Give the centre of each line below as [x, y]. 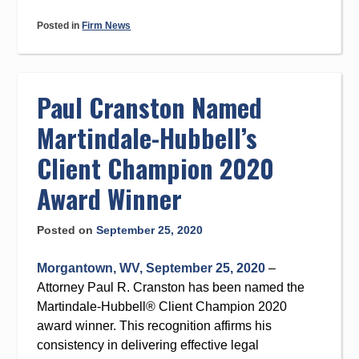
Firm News [107, 26]
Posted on [67, 230]
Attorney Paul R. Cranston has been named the [171, 287]
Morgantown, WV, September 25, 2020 [151, 268]
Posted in [60, 26]
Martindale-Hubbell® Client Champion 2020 [162, 307]
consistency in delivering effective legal [148, 345]
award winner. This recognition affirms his [155, 326]
